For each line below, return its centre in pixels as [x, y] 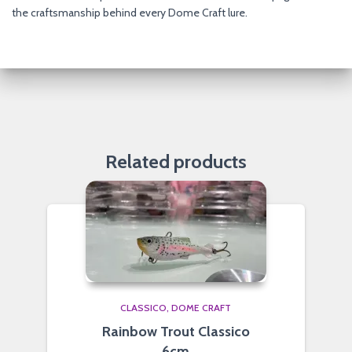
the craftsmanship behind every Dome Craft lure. [130, 12]
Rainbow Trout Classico [176, 331]
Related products [176, 161]
